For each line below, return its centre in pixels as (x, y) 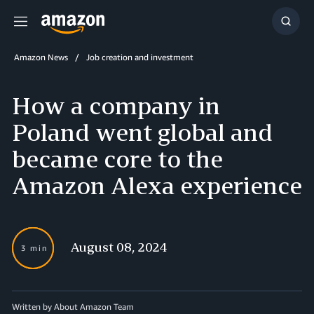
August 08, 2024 (119, 247)
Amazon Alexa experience (157, 185)
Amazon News (41, 57)
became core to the (117, 159)
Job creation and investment (140, 57)
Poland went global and (142, 132)
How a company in (116, 105)
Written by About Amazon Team (73, 307)
